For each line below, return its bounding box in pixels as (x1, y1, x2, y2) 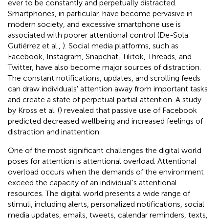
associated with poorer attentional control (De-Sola (8, 30, 188, 40)
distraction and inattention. (8, 127, 101, 136)
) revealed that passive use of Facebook (60, 105, 197, 115)
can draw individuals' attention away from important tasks (8, 84, 208, 93)
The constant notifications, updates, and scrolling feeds (8, 73, 200, 83)
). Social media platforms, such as (63, 41, 178, 50)
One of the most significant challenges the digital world (8, 145, 201, 155)
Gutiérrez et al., (8, 41, 63, 50)
